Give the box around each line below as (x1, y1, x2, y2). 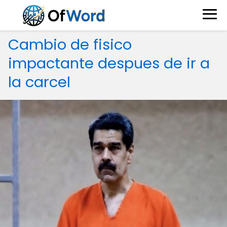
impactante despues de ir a (8, 53, 210, 73)
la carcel (8, 72, 70, 92)
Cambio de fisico (8, 34, 132, 55)
